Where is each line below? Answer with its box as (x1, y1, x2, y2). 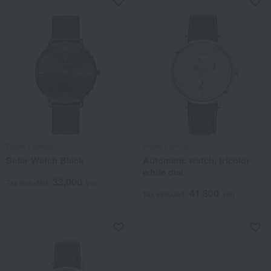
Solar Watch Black (6, 154, 83, 167)
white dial (143, 165, 183, 178)
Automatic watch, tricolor (143, 154, 250, 167)
